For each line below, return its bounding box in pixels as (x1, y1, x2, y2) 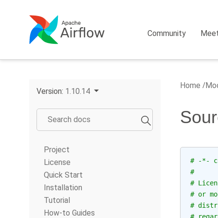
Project (44, 145, 70, 154)
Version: (36, 87, 65, 96)
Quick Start (44, 170, 83, 180)
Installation (44, 183, 82, 192)
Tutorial (44, 196, 70, 205)
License (44, 158, 71, 167)
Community (147, 29, 186, 38)
